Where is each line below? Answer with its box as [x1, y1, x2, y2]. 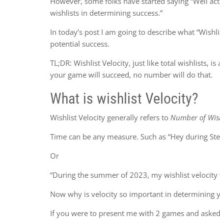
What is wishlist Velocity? [50, 90, 198, 107]
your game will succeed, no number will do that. [50, 70, 213, 80]
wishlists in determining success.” [50, 8, 163, 18]
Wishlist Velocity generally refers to [50, 112, 170, 122]
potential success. [50, 39, 111, 49]
